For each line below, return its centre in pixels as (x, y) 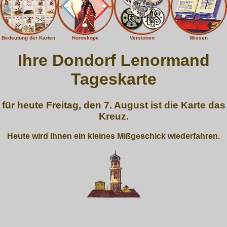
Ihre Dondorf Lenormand (113, 61)
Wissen (199, 38)
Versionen (142, 38)
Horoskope (85, 38)
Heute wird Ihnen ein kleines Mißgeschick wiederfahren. (113, 136)
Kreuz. (113, 116)
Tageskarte (113, 79)
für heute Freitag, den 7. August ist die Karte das (113, 105)
